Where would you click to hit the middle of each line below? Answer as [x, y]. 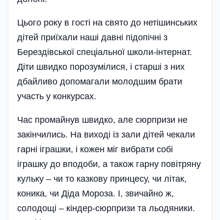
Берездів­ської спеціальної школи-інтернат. [105, 52]
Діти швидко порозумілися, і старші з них [101, 67]
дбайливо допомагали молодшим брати [100, 81]
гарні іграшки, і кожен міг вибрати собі [95, 149]
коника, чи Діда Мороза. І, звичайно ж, [96, 193]
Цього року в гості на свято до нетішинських [107, 22]
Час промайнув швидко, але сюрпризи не [102, 120]
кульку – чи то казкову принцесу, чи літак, [102, 179]
